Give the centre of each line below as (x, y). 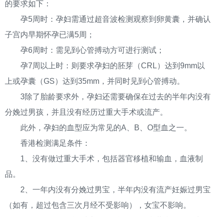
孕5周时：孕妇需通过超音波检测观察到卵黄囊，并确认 (108, 19)
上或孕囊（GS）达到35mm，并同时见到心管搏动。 (95, 81)
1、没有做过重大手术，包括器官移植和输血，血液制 (104, 159)
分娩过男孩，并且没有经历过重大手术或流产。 (86, 112)
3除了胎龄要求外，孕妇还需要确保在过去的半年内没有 (108, 97)
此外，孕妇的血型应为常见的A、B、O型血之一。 (98, 128)
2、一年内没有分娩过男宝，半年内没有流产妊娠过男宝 (108, 190)
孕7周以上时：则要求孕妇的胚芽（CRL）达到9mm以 (105, 66)
